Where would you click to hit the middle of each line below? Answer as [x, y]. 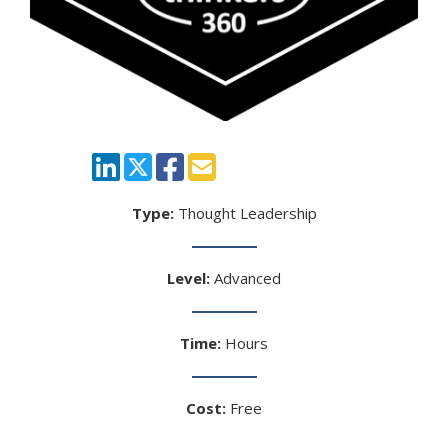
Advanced [245, 277]
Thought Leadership [245, 212]
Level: [188, 277]
